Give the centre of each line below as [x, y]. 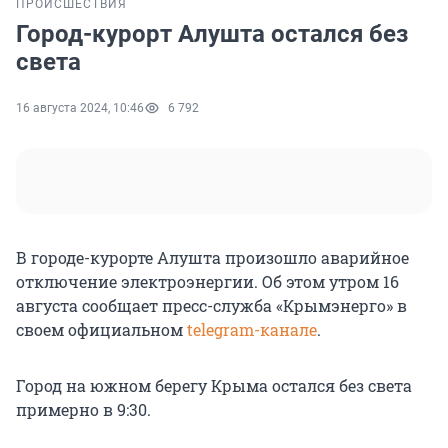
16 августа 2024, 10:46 [80, 108]
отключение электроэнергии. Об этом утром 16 [207, 282]
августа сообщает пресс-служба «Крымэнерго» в [211, 306]
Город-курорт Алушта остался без [212, 34]
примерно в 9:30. [83, 410]
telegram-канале [252, 330]
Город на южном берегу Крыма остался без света [214, 386]
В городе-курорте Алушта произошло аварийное [212, 258]
